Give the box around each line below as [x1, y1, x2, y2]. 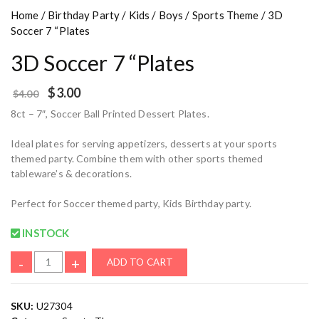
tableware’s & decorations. [11, 167, 132, 180]
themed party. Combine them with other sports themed [11, 152, 263, 165]
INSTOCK [20, 226, 70, 240]
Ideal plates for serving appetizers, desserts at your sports [11, 137, 277, 150]
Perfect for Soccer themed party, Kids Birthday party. [11, 197, 251, 210]
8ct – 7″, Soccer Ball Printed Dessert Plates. [11, 108, 209, 120]
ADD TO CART [106, 256, 174, 268]
